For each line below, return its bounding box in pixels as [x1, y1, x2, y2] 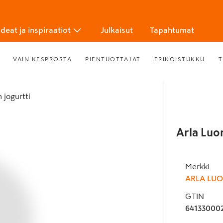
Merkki [185, 162, 210, 170]
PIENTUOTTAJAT [85, 56, 141, 62]
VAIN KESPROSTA [13, 56, 72, 62]
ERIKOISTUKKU [154, 56, 205, 62]
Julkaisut [101, 26, 133, 34]
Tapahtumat [150, 26, 194, 34]
